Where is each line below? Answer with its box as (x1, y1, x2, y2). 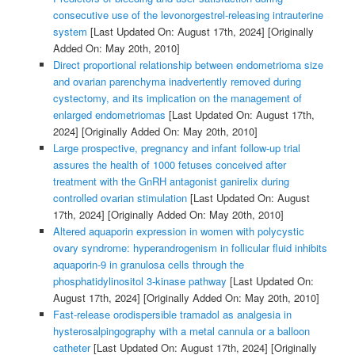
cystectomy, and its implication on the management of (52, 90, 302, 105)
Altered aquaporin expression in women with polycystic (52, 223, 304, 239)
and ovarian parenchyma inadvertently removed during (52, 73, 301, 89)
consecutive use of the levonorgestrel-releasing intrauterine (52, 6, 323, 22)
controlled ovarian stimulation (52, 189, 187, 205)
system (52, 23, 87, 39)
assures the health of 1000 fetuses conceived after (52, 156, 286, 172)
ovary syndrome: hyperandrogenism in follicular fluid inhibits (52, 239, 327, 255)
